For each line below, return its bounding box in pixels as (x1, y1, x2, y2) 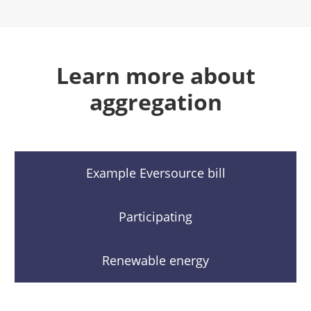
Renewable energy (102, 251, 209, 269)
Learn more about (56, 60, 255, 91)
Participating (119, 208, 192, 225)
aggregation (89, 87, 222, 117)
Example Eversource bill (85, 164, 226, 181)
